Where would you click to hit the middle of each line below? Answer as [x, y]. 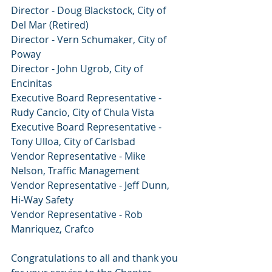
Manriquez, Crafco [53, 229]
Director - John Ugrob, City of [78, 69]
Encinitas [32, 83]
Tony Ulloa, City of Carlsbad [73, 142]
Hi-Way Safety [42, 200]
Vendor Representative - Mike [80, 156]
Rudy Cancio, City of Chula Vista [83, 113]
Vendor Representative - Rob [78, 215]
